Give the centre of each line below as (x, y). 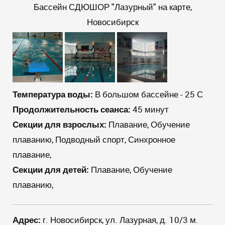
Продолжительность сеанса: (72, 109)
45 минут (150, 109)
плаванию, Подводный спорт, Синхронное (94, 139)
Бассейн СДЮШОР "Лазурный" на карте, (113, 7)
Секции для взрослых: (60, 124)
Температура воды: (53, 94)
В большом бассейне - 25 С (148, 94)
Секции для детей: (51, 170)
